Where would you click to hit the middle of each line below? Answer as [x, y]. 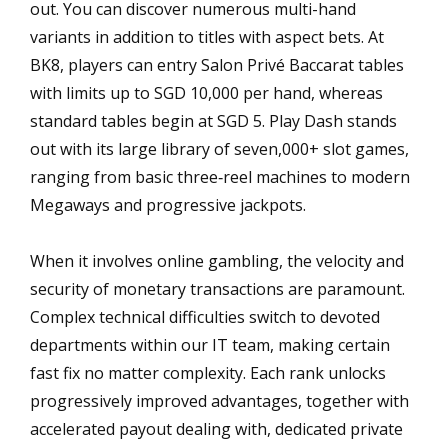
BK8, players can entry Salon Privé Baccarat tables [217, 64]
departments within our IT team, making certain [210, 344]
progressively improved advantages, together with [219, 400]
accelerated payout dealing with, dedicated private [216, 428]
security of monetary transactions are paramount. [217, 288]
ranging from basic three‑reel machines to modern [220, 176]
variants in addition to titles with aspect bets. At [207, 36]
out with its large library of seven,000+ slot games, [219, 148]
